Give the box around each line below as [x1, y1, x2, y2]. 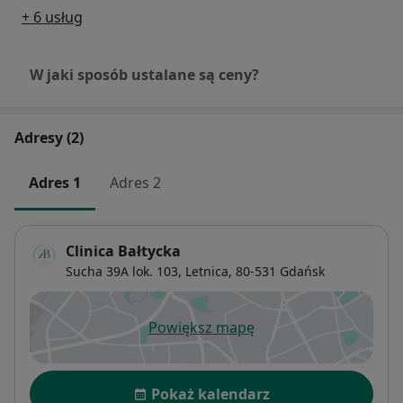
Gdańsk [280, 263, 325, 281]
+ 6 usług [22, 6, 83, 27]
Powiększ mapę [148, 318, 255, 338]
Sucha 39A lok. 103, [66, 263, 182, 281]
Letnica [185, 263, 228, 281]
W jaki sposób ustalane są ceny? [30, 64, 259, 85]
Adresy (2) [14, 127, 84, 148]
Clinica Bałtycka [66, 241, 181, 262]
